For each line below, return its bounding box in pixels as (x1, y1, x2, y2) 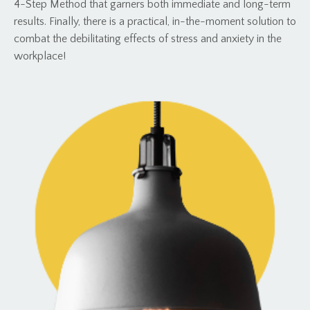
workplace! (14, 49, 66, 62)
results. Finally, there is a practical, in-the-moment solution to (14, 15, 296, 28)
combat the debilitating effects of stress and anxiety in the (14, 32, 282, 45)
